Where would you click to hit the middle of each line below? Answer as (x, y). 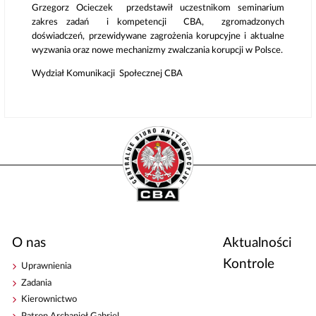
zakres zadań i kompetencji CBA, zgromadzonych (158, 22)
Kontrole (248, 265)
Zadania (37, 283)
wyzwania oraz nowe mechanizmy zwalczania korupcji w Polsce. (158, 50)
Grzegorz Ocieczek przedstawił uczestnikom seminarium (158, 8)
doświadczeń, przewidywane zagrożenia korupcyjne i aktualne (158, 36)
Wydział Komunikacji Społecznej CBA (108, 73)
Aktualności (257, 243)
